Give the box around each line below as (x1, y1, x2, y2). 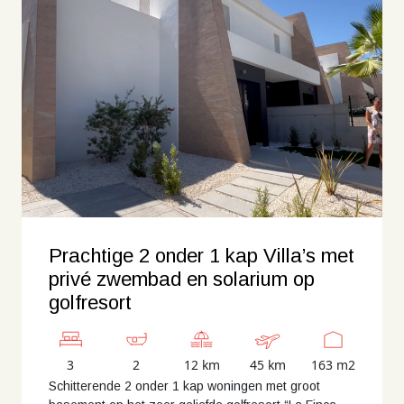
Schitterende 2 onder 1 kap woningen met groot (49, 379, 320, 393)
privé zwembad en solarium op (49, 268, 315, 290)
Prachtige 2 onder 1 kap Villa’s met (49, 244, 354, 267)
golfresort (49, 291, 132, 314)
